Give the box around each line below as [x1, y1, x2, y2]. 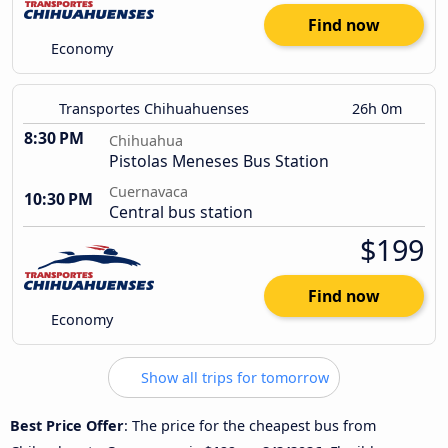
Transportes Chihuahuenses [59, 99, 249, 119]
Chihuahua [109, 131, 183, 151]
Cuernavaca [109, 182, 188, 202]
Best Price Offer [10, 415, 124, 435]
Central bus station [109, 201, 253, 224]
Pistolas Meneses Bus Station [109, 150, 329, 173]
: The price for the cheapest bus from [124, 415, 376, 435]
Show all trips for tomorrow [137, 368, 329, 388]
